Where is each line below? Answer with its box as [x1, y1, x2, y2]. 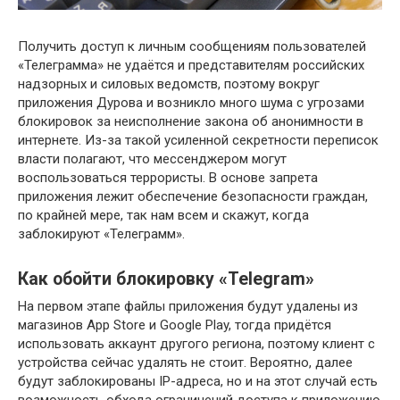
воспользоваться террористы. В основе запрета [18, 169, 318, 186]
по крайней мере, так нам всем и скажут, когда [18, 206, 309, 223]
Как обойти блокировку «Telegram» [18, 268, 314, 289]
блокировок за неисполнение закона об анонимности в [18, 112, 363, 129]
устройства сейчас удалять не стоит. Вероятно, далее [18, 354, 353, 371]
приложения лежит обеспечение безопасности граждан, [18, 187, 368, 204]
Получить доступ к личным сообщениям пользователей [18, 37, 366, 54]
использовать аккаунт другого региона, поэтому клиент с [18, 335, 375, 352]
